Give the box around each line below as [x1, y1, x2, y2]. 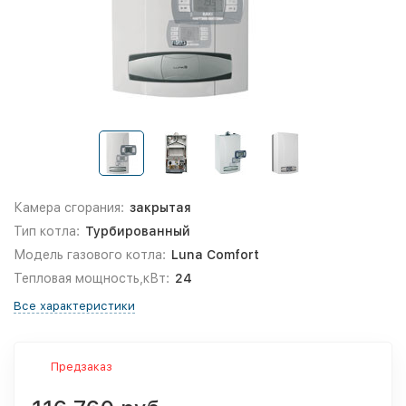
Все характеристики [14, 299, 135, 313]
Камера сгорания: [14, 200, 124, 215]
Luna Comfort [170, 247, 259, 262]
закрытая [129, 200, 191, 215]
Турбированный [84, 224, 190, 238]
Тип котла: [14, 224, 80, 238]
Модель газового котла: [14, 247, 166, 262]
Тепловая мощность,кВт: [14, 271, 169, 285]
